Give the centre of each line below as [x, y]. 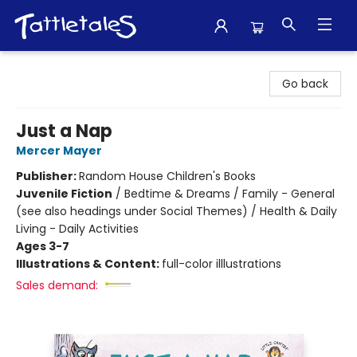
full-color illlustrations [222, 264]
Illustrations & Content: [89, 264]
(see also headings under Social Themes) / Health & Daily [177, 211]
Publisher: [47, 176]
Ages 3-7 [43, 246]
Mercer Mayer [59, 151]
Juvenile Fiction [64, 194]
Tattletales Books [60, 66]
